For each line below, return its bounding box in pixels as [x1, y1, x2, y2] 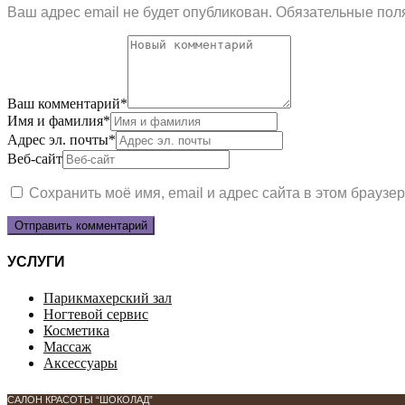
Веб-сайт [7, 151, 62, 167]
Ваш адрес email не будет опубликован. [7, 5, 272, 21]
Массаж [43, 338, 91, 354]
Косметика [43, 322, 109, 338]
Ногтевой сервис [43, 306, 148, 322]
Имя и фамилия [7, 113, 103, 129]
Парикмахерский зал [43, 289, 172, 306]
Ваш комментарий [7, 96, 120, 112]
